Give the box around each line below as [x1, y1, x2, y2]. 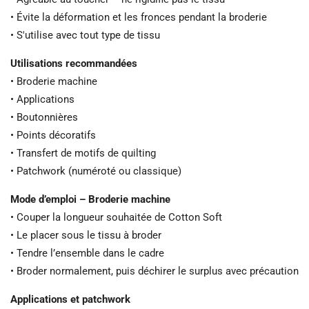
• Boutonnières [10, 111, 78, 124]
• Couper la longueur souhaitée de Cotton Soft [10, 211, 222, 224]
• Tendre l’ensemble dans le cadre [10, 247, 164, 260]
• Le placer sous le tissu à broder [10, 229, 161, 242]
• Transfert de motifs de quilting [10, 147, 156, 160]
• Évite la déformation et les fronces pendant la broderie [10, 11, 267, 24]
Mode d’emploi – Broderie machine [10, 193, 170, 206]
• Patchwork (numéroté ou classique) [10, 165, 181, 178]
